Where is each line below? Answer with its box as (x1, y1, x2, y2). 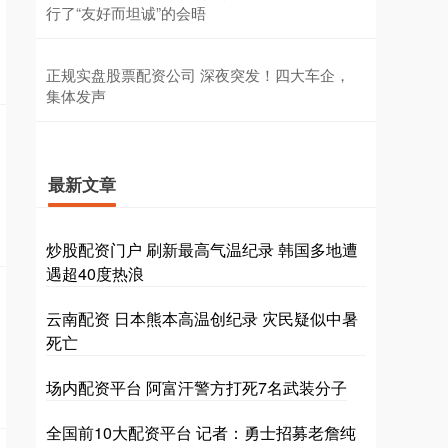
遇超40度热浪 (46, 261, 144, 285)
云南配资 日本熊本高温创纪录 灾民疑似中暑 (46, 306, 358, 330)
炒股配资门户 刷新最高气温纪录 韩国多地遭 (46, 237, 358, 261)
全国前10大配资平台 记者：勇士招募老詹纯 (46, 420, 356, 444)
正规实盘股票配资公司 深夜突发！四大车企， (46, 63, 350, 85)
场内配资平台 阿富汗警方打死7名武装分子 (46, 375, 347, 399)
